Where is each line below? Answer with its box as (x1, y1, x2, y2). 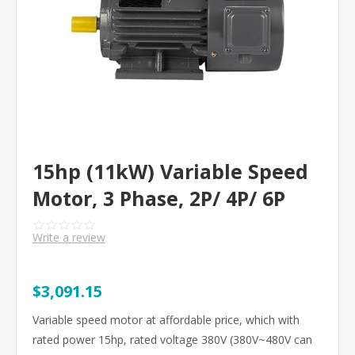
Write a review (32, 230, 105, 245)
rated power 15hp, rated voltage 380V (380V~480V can (32, 332, 312, 347)
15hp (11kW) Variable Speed (32, 158, 308, 185)
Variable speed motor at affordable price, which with (32, 312, 300, 327)
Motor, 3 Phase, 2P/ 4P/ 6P (32, 185, 285, 212)
